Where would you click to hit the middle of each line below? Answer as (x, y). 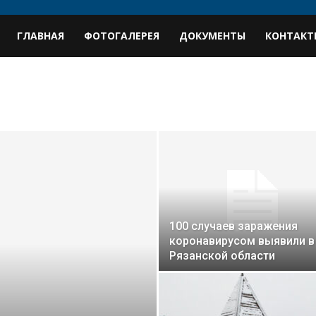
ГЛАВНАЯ (41, 36)
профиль (28, 77)
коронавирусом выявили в (242, 241)
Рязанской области (222, 256)
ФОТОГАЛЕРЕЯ (122, 36)
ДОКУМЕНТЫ (212, 36)
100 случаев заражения (233, 226)
